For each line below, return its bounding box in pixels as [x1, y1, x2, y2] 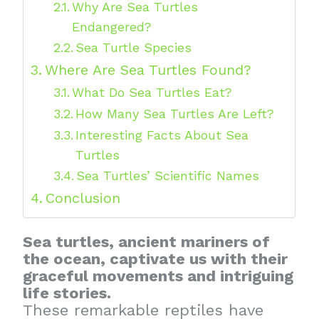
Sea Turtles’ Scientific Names [76, 168, 260, 184]
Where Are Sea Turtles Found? [45, 62, 252, 79]
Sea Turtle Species [75, 40, 192, 56]
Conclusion [46, 190, 121, 207]
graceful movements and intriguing [23, 267, 294, 286]
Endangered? [72, 19, 152, 35]
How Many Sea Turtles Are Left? [75, 106, 275, 122]
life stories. [23, 284, 116, 303]
